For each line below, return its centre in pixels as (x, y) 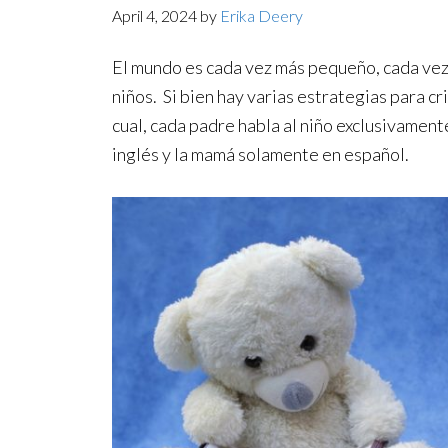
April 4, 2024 (154, 15)
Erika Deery (261, 15)
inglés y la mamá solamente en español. (260, 154)
